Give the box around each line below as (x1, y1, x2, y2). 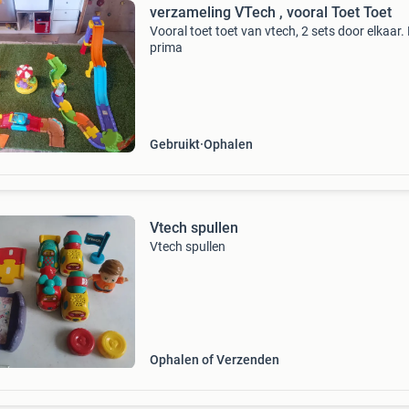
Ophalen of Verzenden (149, 352, 279, 367)
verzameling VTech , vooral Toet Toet (149, 4, 392, 21)
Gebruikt (149, 137, 200, 152)
